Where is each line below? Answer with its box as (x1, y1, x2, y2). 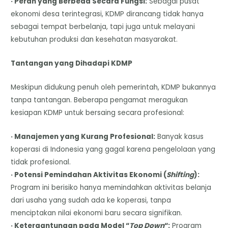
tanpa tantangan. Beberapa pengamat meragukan (11, 95, 188, 105)
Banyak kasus (155, 131, 204, 141)
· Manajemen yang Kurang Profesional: (11, 131, 156, 141)
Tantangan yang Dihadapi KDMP (11, 59, 133, 69)
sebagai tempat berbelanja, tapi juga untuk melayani (11, 22, 195, 32)
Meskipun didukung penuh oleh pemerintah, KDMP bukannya (11, 82, 216, 93)
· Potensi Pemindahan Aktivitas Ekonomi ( (11, 169, 167, 180)
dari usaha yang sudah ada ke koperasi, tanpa (11, 195, 172, 205)
